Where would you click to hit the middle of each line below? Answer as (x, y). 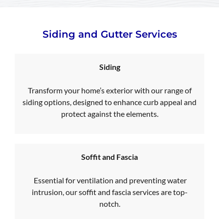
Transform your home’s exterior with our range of (109, 90)
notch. (109, 204)
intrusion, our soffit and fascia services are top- (109, 192)
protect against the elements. (109, 113)
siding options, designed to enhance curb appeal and (109, 102)
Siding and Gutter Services (109, 34)
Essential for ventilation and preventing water (109, 180)
